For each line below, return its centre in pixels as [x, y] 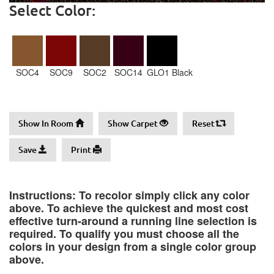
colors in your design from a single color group [133, 246]
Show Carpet [134, 123]
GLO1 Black [170, 72]
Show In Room [47, 123]
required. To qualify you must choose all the [124, 234]
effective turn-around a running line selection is [133, 221]
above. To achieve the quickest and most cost [129, 208]
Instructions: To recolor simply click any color [129, 195]
